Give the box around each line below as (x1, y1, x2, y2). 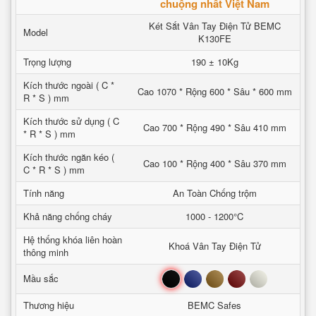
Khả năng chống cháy (23, 209, 112, 223)
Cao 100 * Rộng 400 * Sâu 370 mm (142, 157, 286, 170)
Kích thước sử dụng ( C (23, 114, 119, 128)
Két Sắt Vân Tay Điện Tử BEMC (148, 19, 281, 32)
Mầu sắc (23, 272, 59, 285)
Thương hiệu (23, 298, 74, 312)
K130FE (197, 32, 231, 45)
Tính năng (23, 186, 64, 200)
